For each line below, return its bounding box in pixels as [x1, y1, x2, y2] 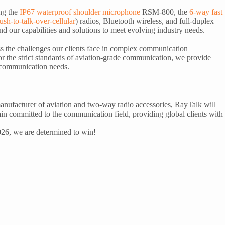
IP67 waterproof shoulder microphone [20, 7, 140, 16]
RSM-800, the [140, 7, 189, 16]
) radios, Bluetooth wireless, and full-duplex [75, 16, 214, 25]
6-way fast [189, 7, 222, 16]
